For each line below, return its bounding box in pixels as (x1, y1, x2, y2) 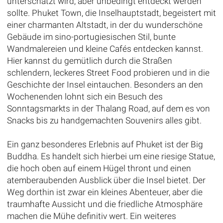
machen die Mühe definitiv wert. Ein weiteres (6, 211, 176, 221)
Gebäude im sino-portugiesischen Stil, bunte (6, 31, 176, 42)
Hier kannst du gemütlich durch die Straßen (6, 55, 172, 66)
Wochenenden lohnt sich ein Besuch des (6, 91, 163, 102)
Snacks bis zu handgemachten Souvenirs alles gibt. (6, 115, 202, 125)
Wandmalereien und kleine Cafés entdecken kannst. (6, 43, 203, 54)
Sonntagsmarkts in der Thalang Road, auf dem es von (6, 103, 210, 113)
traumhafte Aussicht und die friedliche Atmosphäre (6, 199, 203, 209)
